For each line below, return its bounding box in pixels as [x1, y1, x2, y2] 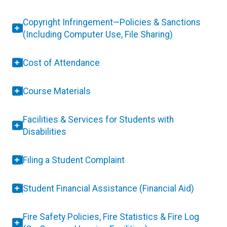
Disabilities [23, 126, 66, 137]
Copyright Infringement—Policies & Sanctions [23, 17, 201, 27]
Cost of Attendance [23, 57, 100, 68]
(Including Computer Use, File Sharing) [23, 29, 173, 40]
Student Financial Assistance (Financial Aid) [23, 183, 194, 194]
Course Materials [23, 86, 91, 96]
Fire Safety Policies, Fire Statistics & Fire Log [23, 211, 199, 222]
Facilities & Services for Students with [23, 114, 174, 125]
